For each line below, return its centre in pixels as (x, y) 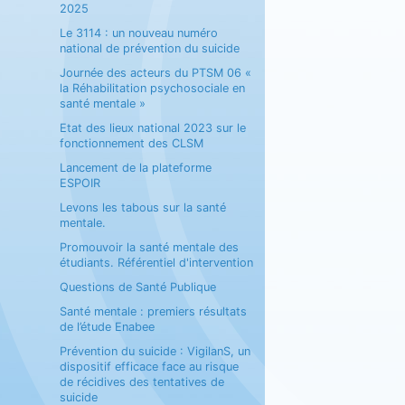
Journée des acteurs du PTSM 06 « (155, 73)
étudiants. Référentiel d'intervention (156, 263)
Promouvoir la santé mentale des (149, 247)
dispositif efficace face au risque (149, 367)
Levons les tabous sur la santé (142, 207)
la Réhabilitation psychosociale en (152, 88)
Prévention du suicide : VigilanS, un (155, 351)
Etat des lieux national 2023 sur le (152, 128)
